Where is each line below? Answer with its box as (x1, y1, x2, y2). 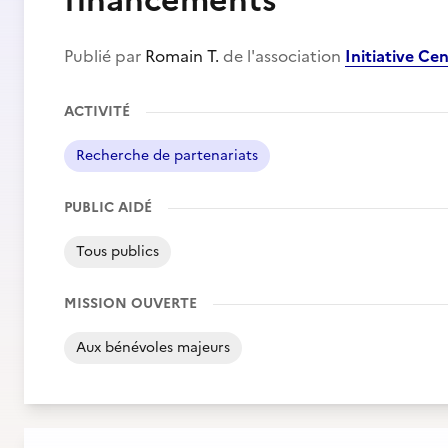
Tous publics (76, 241, 159, 262)
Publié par (64, 44, 145, 68)
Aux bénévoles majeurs (76, 337, 230, 358)
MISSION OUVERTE (64, 293, 197, 314)
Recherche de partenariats (76, 145, 258, 166)
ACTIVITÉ (64, 101, 130, 122)
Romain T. (145, 44, 219, 68)
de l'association (219, 44, 345, 68)
